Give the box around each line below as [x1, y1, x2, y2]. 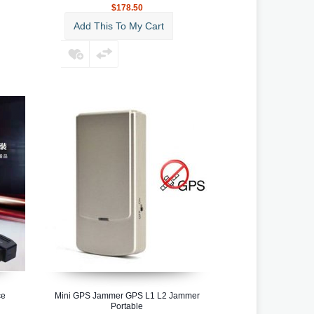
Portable [111, 301, 143, 311]
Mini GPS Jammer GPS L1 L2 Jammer [54, 290, 200, 301]
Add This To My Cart [74, 20, 164, 32]
